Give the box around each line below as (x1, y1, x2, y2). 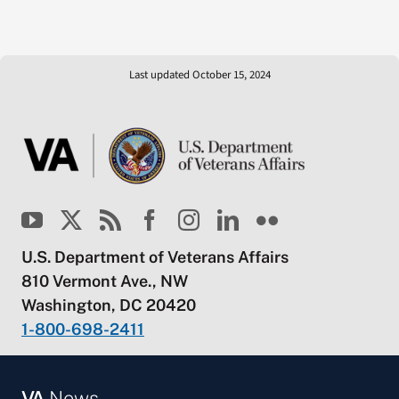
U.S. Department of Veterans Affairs (20, 247, 289, 266)
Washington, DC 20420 (20, 295, 196, 314)
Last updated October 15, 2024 (128, 66, 271, 83)
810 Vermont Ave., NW (20, 271, 188, 290)
